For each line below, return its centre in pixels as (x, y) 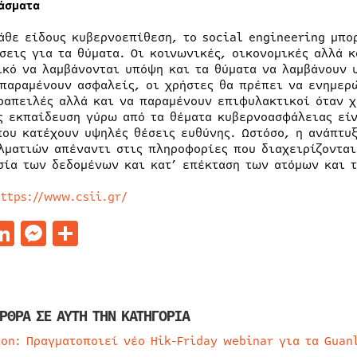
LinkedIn (69, 233)
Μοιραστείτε (155, 233)
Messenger (110, 233)
